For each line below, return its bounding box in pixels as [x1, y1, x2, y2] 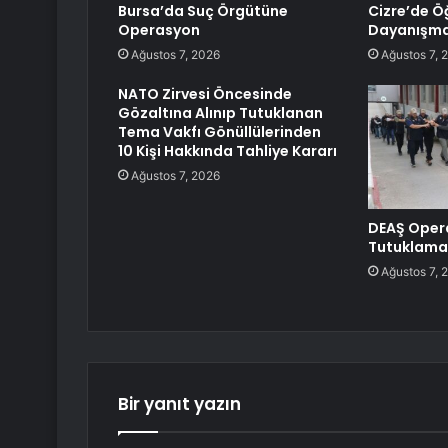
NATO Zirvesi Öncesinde [118, 84, 292, 105]
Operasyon [118, 20, 200, 41]
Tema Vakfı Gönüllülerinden [118, 122, 321, 143]
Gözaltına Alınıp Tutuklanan [118, 103, 323, 124]
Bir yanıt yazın [118, 392, 241, 417]
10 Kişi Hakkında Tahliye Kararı [118, 141, 337, 162]
